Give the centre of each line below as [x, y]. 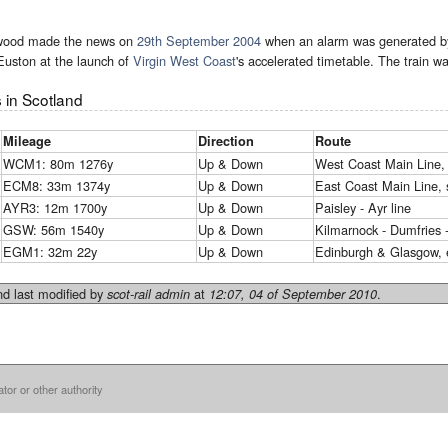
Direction [226, 140]
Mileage [27, 140]
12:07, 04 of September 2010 [293, 293]
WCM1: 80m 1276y [58, 163]
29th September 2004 [199, 41]
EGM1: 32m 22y [50, 251]
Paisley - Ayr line [363, 207]
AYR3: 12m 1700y [55, 207]
